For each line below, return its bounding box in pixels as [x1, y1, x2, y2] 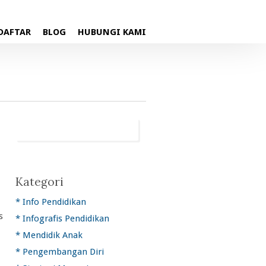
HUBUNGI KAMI [78, 27, 146, 37]
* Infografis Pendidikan [15, 213, 109, 224]
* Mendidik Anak [15, 230, 83, 240]
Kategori [15, 175, 64, 189]
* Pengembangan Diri [15, 246, 104, 257]
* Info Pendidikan [15, 197, 86, 207]
